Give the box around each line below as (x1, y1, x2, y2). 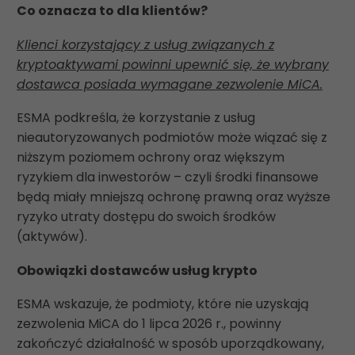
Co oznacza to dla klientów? (17, 2, 208, 20)
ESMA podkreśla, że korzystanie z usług (17, 109, 255, 128)
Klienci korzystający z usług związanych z (17, 35, 274, 54)
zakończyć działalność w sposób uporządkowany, (17, 334, 324, 353)
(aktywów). (17, 227, 87, 246)
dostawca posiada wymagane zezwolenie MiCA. (17, 74, 323, 94)
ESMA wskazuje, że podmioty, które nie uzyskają (17, 295, 309, 314)
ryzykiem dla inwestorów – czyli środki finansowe (17, 168, 319, 187)
